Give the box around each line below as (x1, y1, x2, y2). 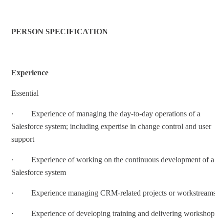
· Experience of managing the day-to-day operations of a (11, 109, 200, 118)
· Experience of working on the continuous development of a (11, 155, 214, 164)
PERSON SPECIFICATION (11, 27, 108, 36)
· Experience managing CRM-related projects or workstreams (11, 188, 216, 197)
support (11, 134, 34, 143)
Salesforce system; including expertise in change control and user (11, 122, 211, 131)
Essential (11, 88, 39, 97)
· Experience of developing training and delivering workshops (11, 209, 218, 218)
